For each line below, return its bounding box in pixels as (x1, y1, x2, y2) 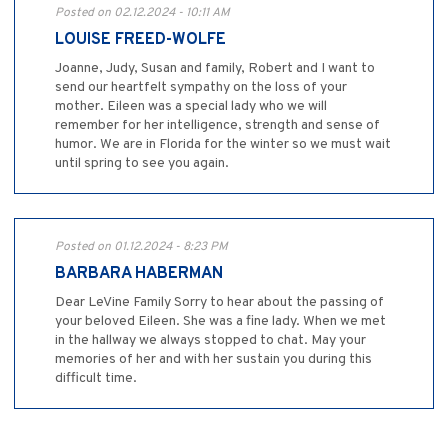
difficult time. (55, 370, 137, 388)
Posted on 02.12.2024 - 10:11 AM (55, 5, 230, 22)
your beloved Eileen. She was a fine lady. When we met (55, 313, 386, 331)
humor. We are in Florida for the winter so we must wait (55, 136, 391, 154)
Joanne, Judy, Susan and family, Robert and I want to (55, 60, 375, 78)
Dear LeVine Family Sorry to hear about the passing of (55, 294, 384, 312)
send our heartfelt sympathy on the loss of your (55, 79, 347, 97)
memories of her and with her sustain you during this (55, 351, 372, 369)
